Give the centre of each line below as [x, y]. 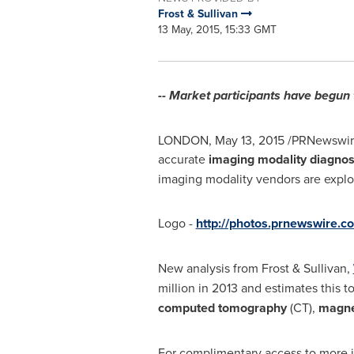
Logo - [177, 223]
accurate [183, 159]
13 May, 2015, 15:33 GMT [217, 29]
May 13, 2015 [249, 140]
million [176, 288]
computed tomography [222, 308]
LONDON [183, 140]
